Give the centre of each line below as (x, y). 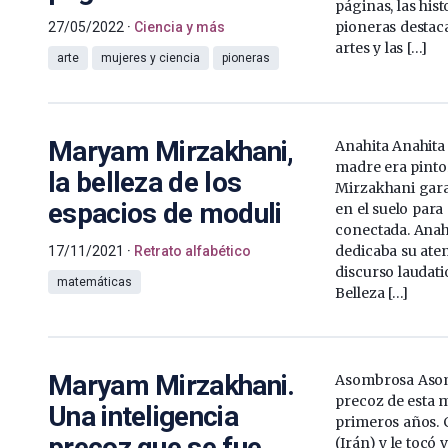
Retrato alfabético (192, 250)
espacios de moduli (165, 213)
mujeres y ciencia (150, 57)
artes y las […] (381, 47)
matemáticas (94, 281)
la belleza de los (145, 182)
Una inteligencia (143, 416)
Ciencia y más (179, 26)
